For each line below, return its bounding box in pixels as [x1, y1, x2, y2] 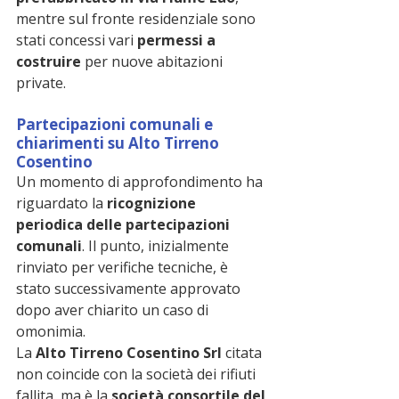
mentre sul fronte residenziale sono [16, 8, 259, 28]
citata [222, 342, 265, 362]
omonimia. [16, 321, 85, 341]
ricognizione [107, 192, 199, 213]
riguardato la [16, 192, 107, 213]
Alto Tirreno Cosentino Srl [36, 342, 222, 362]
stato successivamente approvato [16, 278, 244, 298]
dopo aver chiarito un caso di [16, 299, 212, 320]
